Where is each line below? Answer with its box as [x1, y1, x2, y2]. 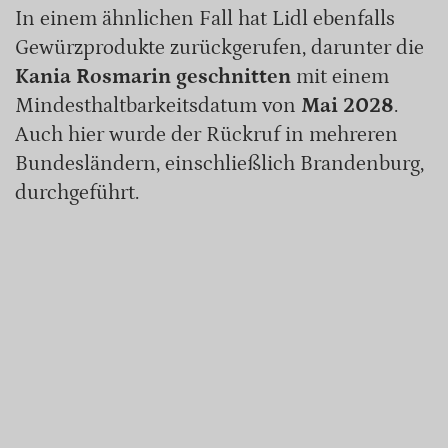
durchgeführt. [15, 180, 139, 205]
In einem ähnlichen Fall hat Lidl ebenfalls [15, 6, 395, 31]
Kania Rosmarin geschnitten [15, 64, 291, 89]
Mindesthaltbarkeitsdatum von [15, 93, 301, 118]
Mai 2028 [301, 93, 394, 118]
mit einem [291, 64, 389, 89]
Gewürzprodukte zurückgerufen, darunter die [15, 35, 424, 60]
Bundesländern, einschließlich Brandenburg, [15, 151, 424, 176]
